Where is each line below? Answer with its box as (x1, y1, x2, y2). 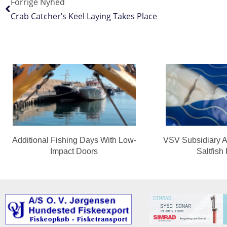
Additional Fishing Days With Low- (12, 135, 136, 144)
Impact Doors (50, 146, 98, 156)
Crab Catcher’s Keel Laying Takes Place (11, 11, 157, 22)
